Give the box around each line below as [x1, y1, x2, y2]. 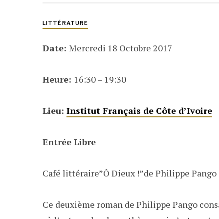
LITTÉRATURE [43, 20, 88, 26]
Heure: [43, 73, 74, 85]
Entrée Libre [43, 136, 96, 148]
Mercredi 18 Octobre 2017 [69, 42, 173, 54]
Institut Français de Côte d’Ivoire [66, 105, 212, 116]
